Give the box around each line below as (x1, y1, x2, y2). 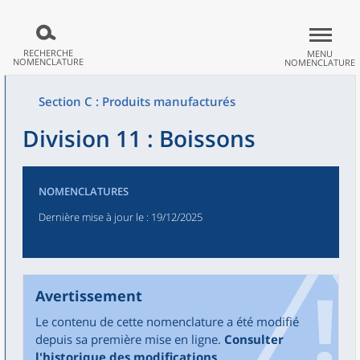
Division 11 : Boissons (22, 123, 256, 153)
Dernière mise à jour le (39, 210, 144, 224)
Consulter (224, 331, 284, 347)
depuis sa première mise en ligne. (35, 331, 224, 347)
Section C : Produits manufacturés (39, 93, 235, 109)
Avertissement (35, 286, 142, 305)
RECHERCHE (23, 47, 73, 59)
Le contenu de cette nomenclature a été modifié (35, 313, 299, 329)
